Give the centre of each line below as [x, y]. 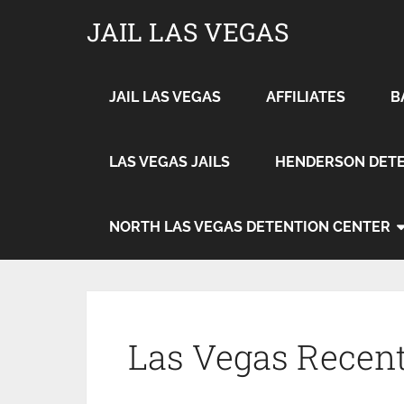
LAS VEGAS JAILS [170, 162]
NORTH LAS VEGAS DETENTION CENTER [250, 227]
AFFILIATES [306, 97]
